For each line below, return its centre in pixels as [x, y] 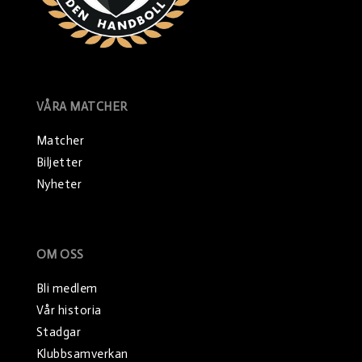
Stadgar [59, 332]
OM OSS [60, 254]
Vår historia [69, 310]
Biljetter [59, 162]
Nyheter [59, 184]
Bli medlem [67, 288]
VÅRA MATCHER [82, 106]
